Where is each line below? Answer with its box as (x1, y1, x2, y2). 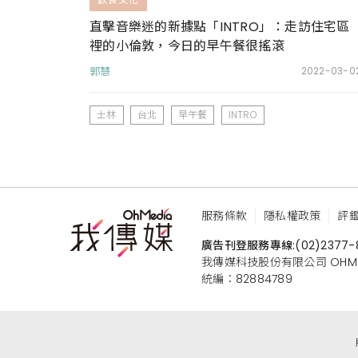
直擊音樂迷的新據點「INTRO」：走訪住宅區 (89, 18, 350, 37)
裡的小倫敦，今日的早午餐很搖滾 (89, 37, 284, 56)
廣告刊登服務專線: (201, 237, 296, 253)
